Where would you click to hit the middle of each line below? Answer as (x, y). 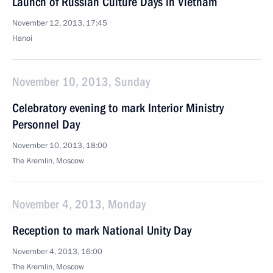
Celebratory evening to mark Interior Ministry (118, 108)
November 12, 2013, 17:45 (60, 23)
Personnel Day (46, 124)
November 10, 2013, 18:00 (60, 146)
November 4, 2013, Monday (79, 204)
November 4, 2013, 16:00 (57, 252)
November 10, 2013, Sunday (81, 82)
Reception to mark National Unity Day (102, 230)
